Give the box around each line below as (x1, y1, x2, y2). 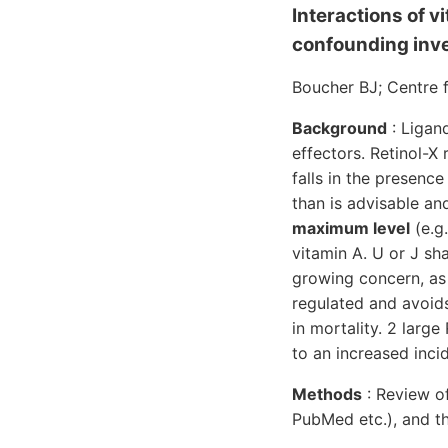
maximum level (292, 217, 410, 238)
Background (292, 117, 387, 138)
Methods (292, 383, 362, 404)
